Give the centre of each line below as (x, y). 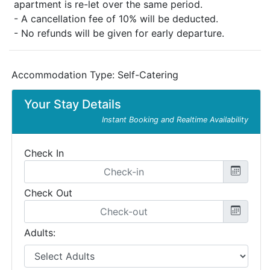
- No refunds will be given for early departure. (119, 33)
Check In (44, 153)
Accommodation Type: (64, 75)
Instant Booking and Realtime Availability (175, 120)
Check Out (48, 193)
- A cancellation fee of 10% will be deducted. (116, 19)
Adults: (40, 233)
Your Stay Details (73, 104)
